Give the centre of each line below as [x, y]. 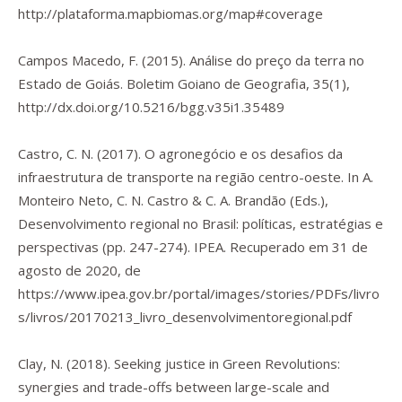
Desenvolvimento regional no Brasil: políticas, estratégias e [201, 223]
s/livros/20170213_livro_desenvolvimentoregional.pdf [185, 317]
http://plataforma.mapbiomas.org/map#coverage [170, 13]
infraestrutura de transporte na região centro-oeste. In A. [196, 177]
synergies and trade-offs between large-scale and [174, 387]
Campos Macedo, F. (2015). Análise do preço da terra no [191, 60]
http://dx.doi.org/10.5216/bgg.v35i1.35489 [151, 107]
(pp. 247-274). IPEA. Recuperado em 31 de [233, 247]
